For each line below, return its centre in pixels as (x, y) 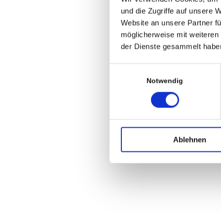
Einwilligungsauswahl (144, 69)
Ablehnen (190, 140)
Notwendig (165, 81)
